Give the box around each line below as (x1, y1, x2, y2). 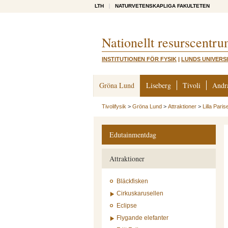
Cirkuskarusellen (117, 190, 163, 197)
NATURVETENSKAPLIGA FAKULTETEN (115, 3, 210, 9)
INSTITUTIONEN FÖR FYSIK (102, 56, 177, 62)
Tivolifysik (102, 103, 126, 109)
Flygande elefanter (117, 214, 168, 221)
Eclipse (117, 202, 137, 209)
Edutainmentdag (109, 130, 156, 139)
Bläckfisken (117, 178, 148, 185)
